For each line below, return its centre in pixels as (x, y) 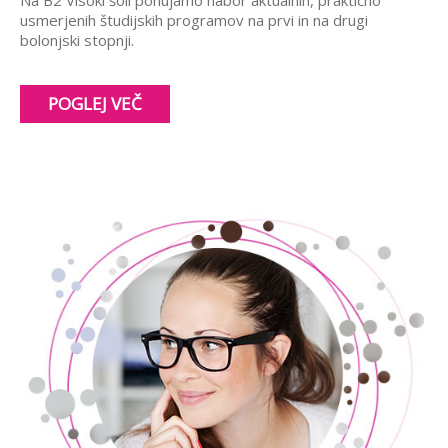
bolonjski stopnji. (79, 39)
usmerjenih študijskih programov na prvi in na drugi (194, 19)
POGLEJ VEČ (95, 103)
